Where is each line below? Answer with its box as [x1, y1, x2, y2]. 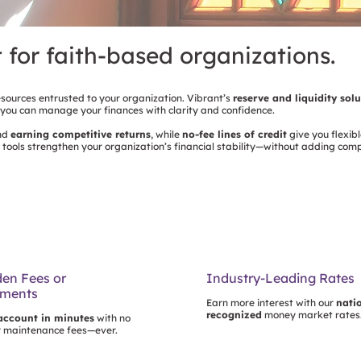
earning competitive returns [10, 128, 151, 141]
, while [151, 128, 182, 141]
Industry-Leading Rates [206, 269, 355, 286]
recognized [205, 308, 262, 321]
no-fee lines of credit [182, 128, 287, 141]
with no [94, 311, 131, 324]
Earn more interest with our [205, 296, 336, 309]
